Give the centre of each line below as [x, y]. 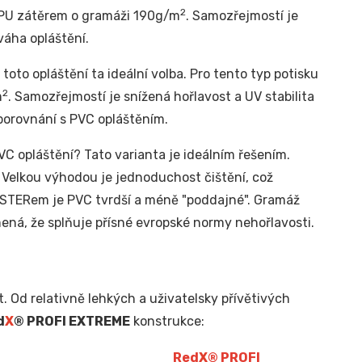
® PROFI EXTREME [72, 321]
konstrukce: [167, 321]
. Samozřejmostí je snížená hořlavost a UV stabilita [161, 96]
